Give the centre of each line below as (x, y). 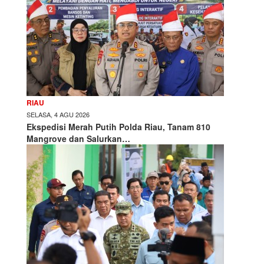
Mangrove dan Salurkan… (78, 138)
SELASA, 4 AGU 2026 (58, 114)
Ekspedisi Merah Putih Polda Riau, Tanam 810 (118, 126)
